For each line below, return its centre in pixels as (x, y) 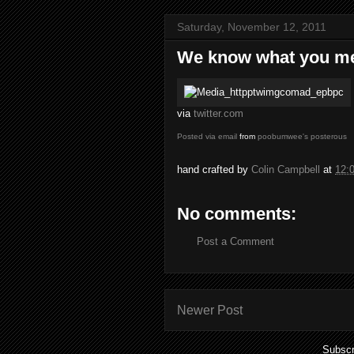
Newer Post (210, 310)
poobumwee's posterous (302, 136)
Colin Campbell (286, 170)
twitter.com (218, 113)
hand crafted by (214, 170)
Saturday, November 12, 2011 (252, 27)
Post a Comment (235, 241)
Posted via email (207, 136)
